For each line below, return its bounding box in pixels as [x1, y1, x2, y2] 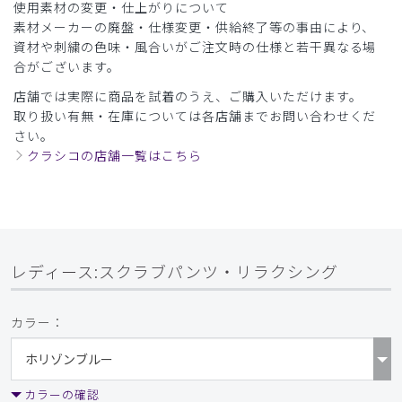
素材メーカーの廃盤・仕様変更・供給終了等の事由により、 [13, 18, 376, 37]
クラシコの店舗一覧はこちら [27, 146, 202, 165]
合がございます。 [13, 57, 120, 76]
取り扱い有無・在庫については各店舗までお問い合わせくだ [13, 107, 377, 126]
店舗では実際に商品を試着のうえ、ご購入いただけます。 [13, 87, 363, 106]
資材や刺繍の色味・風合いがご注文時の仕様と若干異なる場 [13, 38, 377, 57]
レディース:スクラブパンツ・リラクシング [11, 259, 338, 284]
